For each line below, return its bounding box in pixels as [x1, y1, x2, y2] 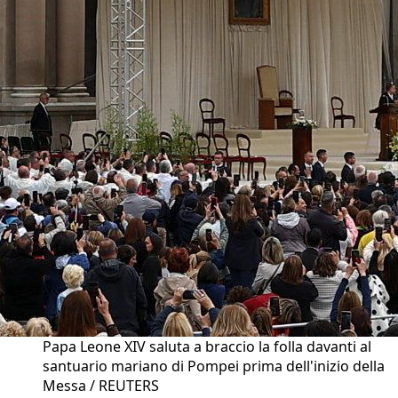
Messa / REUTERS [43, 376, 159, 396]
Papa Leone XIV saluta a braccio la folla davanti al [43, 337, 371, 357]
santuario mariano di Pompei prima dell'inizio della [43, 356, 385, 377]
